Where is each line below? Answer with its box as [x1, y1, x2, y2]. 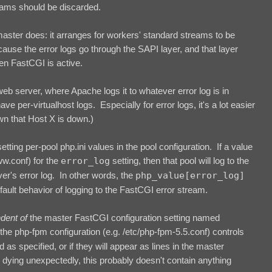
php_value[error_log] [135, 169, 245, 181]
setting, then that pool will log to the [110, 155, 249, 166]
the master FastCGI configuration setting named [30, 212, 220, 223]
